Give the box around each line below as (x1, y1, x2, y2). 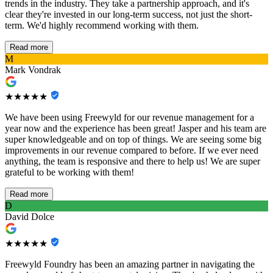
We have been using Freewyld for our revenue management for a (5, 112, 254, 123)
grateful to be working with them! (5, 167, 134, 178)
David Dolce (5, 211, 54, 222)
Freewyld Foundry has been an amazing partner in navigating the (5, 259, 255, 270)
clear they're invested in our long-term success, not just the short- (5, 9, 252, 20)
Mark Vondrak (5, 65, 61, 76)
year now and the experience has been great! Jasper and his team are (5, 123, 266, 134)
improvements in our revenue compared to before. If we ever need (5, 145, 258, 156)
